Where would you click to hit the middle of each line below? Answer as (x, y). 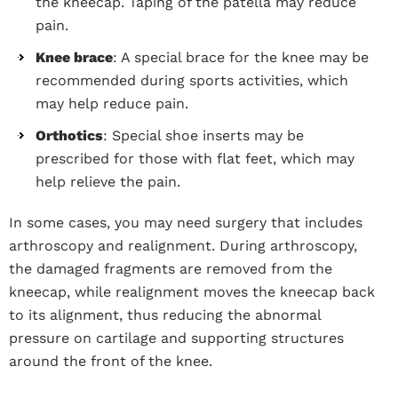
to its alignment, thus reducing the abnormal (165, 315)
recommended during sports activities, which (192, 80)
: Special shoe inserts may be (203, 135)
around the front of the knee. (111, 361)
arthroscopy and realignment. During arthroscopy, (183, 246)
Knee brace (74, 57)
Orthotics (69, 135)
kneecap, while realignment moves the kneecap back (192, 292)
